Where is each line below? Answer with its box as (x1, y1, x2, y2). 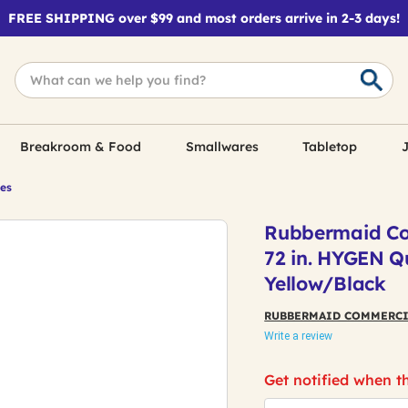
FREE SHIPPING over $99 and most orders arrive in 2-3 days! (8, 10, 400, 26)
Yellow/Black (264, 271, 386, 295)
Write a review (264, 330, 333, 342)
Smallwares (185, 138, 259, 155)
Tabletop (302, 138, 358, 155)
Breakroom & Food (20, 138, 142, 155)
